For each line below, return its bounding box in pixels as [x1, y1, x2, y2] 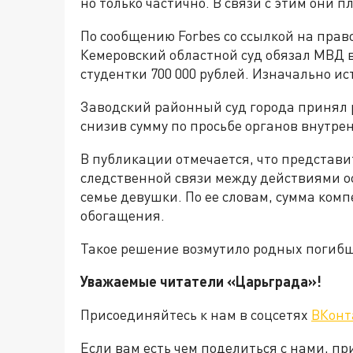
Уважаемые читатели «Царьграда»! [80, 273, 321, 290]
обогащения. [80, 206, 165, 224]
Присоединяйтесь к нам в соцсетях [80, 306, 311, 323]
